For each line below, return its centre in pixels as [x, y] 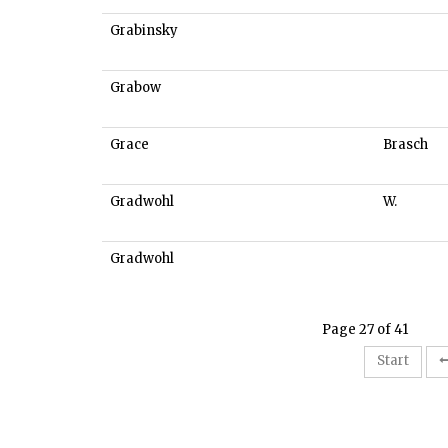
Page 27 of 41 [365, 330]
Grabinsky [144, 31]
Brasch [405, 145]
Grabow [135, 88]
